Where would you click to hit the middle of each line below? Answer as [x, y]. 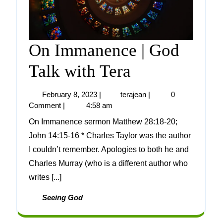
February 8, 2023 [69, 95]
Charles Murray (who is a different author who [108, 164]
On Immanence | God [104, 51]
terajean [133, 95]
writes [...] [45, 177]
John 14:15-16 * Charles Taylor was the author [110, 136]
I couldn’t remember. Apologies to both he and [109, 150]
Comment [45, 106]
